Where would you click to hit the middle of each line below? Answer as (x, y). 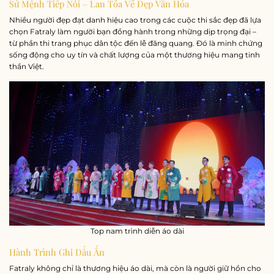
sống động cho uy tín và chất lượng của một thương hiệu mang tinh (135, 54)
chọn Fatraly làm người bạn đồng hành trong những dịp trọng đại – (133, 31)
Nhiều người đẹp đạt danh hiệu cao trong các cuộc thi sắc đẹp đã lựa (135, 20)
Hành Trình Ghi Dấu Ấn (57, 252)
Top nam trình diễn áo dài (137, 231)
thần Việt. (27, 66)
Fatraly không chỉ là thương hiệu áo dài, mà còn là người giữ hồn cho (135, 268)
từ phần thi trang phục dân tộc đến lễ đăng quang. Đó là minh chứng (136, 43)
